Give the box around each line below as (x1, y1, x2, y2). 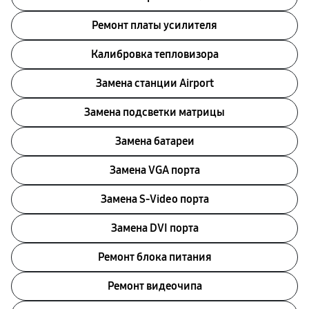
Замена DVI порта (110, 221, 199, 235)
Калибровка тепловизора (90, 48, 219, 61)
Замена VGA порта (109, 163, 200, 177)
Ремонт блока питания (97, 250, 212, 263)
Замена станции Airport (95, 77, 214, 90)
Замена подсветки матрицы (84, 106, 225, 119)
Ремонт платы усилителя (92, 19, 217, 32)
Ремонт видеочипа (107, 279, 202, 292)
